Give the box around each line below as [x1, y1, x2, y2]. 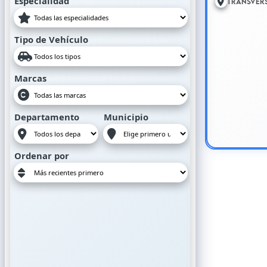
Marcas [14, 72, 46, 84]
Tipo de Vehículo [14, 33, 88, 45]
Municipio [104, 111, 148, 123]
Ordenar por [14, 150, 69, 162]
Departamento [14, 111, 79, 123]
